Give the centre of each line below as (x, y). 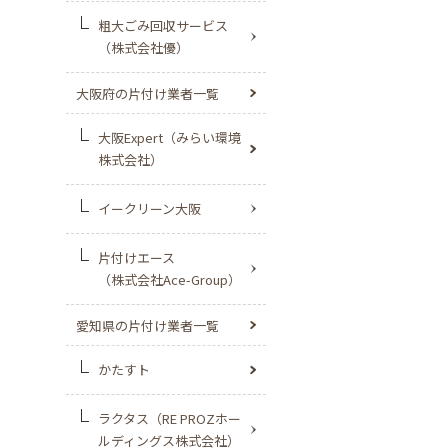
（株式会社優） (143, 47)
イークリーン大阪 (149, 208)
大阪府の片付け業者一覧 (147, 93)
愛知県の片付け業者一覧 (147, 325)
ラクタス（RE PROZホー (169, 418)
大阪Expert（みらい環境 (169, 137)
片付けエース (136, 257)
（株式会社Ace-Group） (169, 279)
